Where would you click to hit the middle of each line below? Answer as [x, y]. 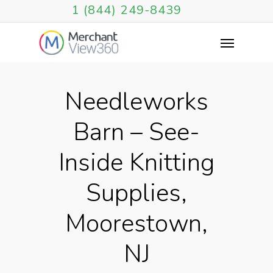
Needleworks [136, 102]
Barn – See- [136, 132]
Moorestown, [136, 224]
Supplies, [136, 193]
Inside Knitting [136, 163]
